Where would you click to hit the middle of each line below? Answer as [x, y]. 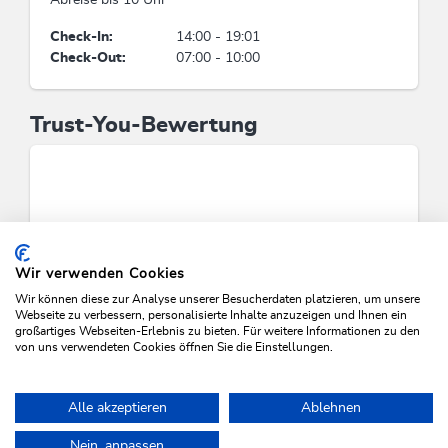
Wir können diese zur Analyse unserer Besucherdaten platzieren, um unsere [217, 299]
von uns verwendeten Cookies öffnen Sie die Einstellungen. [174, 347]
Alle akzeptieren [117, 408]
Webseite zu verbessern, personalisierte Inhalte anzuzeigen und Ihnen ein [211, 315]
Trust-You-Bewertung [144, 125]
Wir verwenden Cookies [100, 274]
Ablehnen [331, 408]
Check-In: [81, 37]
